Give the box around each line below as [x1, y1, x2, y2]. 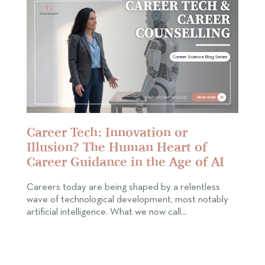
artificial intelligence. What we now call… [27, 207, 186, 218]
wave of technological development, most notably [27, 195, 228, 205]
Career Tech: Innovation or [27, 124, 188, 140]
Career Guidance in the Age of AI [27, 154, 224, 170]
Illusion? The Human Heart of [27, 139, 207, 155]
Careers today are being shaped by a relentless [27, 182, 220, 193]
